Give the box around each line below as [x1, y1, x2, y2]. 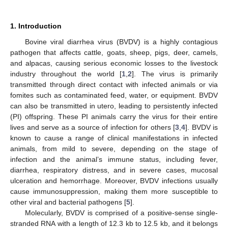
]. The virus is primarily [132, 70, 218, 78]
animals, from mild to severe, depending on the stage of [10, 145, 218, 153]
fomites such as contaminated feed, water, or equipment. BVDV [10, 91, 218, 99]
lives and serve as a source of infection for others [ [10, 123, 175, 131]
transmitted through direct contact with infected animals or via [10, 80, 218, 89]
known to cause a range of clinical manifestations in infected [10, 134, 218, 142]
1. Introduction [10, 22, 62, 30]
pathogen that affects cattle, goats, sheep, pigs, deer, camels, [10, 48, 218, 56]
